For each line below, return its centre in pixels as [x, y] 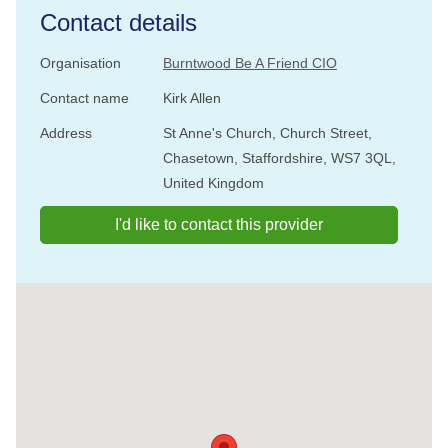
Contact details [118, 22]
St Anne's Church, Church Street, [267, 133]
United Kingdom [213, 183]
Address [66, 133]
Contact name [84, 98]
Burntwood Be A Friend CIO [250, 63]
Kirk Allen [192, 98]
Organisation [80, 63]
